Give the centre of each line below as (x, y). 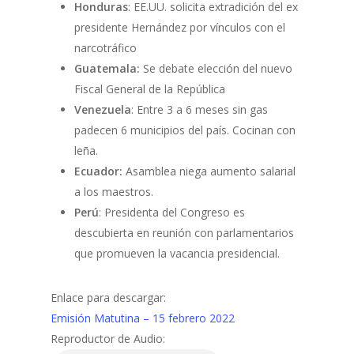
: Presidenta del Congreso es (172, 212)
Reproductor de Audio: (108, 339)
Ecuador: (98, 171)
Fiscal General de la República (150, 89)
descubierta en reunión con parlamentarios (184, 233)
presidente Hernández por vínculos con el (180, 27)
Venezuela (103, 109)
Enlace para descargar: (108, 298)
